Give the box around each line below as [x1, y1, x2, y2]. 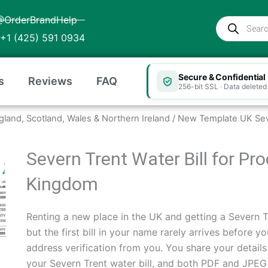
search [216, 26, 243, 36]
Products [216, 14, 252, 25]
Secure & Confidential [178, 71, 266, 82]
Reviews [28, 75, 72, 87]
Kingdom [26, 173, 98, 194]
